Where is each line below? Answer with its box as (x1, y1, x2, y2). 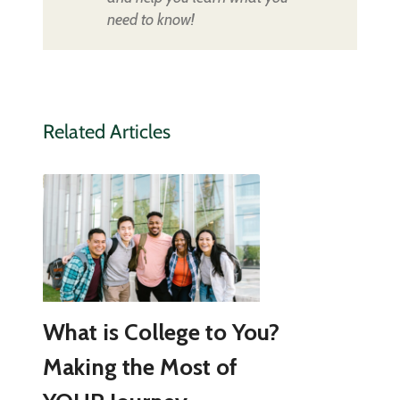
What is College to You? (42, 318, 279, 347)
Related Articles (42, 120, 171, 145)
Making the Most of (42, 353, 237, 382)
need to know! (106, 10, 194, 30)
